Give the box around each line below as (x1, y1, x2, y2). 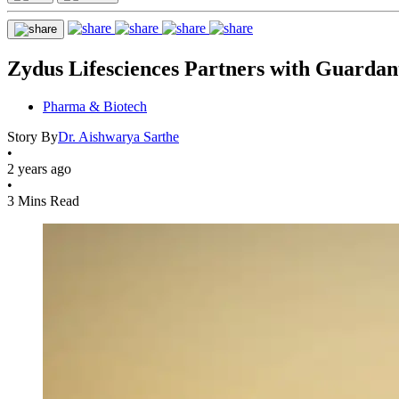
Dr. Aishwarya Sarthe (58, 128, 179, 144)
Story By (7, 128, 58, 144)
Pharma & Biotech (43, 98, 147, 114)
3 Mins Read (7, 192, 79, 208)
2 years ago (7, 160, 71, 176)
